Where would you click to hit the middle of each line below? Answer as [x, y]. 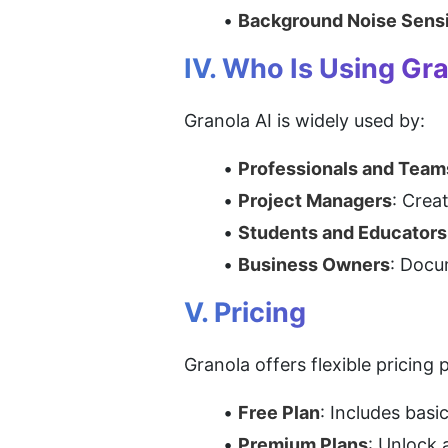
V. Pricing [245, 313]
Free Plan [279, 413]
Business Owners [314, 265]
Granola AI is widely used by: [304, 121]
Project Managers [315, 201]
